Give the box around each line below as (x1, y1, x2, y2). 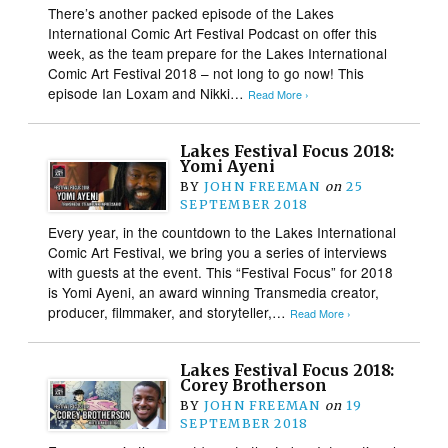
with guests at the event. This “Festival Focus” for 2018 (48, 261, 394, 282)
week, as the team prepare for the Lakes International (48, 42, 388, 63)
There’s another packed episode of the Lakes (48, 2, 335, 23)
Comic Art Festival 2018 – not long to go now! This (48, 62, 365, 83)
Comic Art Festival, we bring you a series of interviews (48, 241, 388, 262)
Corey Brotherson (180, 375, 328, 395)
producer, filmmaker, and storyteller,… (48, 301, 291, 322)
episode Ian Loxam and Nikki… (48, 82, 249, 103)
